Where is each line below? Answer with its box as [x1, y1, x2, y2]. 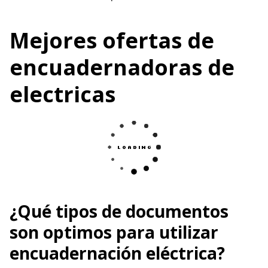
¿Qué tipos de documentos [10, 199, 229, 223]
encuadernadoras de [10, 52, 234, 82]
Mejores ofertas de [10, 25, 214, 55]
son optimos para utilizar [10, 220, 218, 243]
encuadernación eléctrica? [10, 241, 225, 264]
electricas [10, 79, 115, 109]
